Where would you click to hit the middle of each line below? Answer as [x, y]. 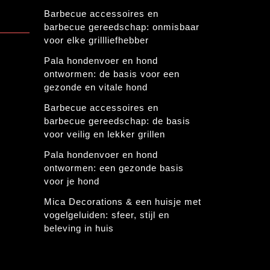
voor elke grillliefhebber [96, 40]
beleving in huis [79, 228]
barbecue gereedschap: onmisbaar [122, 27]
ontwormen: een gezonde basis [114, 168]
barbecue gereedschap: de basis [117, 121]
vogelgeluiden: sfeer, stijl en [107, 215]
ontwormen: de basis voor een [112, 74]
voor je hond [72, 181]
